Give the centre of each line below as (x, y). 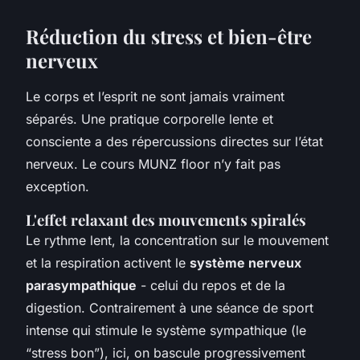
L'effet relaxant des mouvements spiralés (166, 220)
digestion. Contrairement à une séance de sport (170, 308)
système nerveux (245, 263)
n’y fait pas (245, 164)
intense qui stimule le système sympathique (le (166, 331)
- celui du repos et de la (211, 286)
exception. (57, 187)
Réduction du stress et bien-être (169, 37)
